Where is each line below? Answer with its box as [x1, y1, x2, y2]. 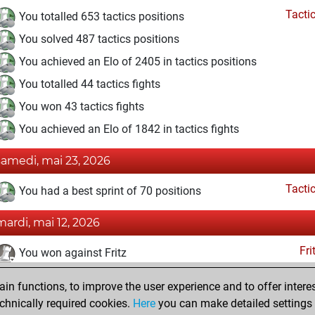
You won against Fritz [16, 246, 127, 260]
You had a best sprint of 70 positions [16, 184, 201, 198]
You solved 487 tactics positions [16, 32, 179, 46]
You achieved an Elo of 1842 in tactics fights [16, 122, 239, 136]
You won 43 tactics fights [16, 100, 144, 114]
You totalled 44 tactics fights [16, 77, 160, 91]
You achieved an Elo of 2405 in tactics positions [16, 55, 257, 69]
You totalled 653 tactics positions [16, 10, 184, 24]
